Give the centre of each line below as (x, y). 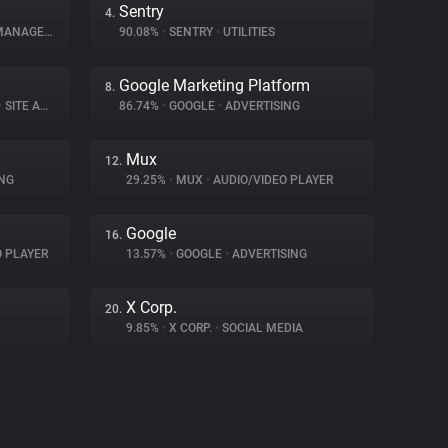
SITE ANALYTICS (21, 106)
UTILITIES (247, 32)
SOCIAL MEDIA (261, 328)
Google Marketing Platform (214, 85)
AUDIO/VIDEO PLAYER (271, 180)
